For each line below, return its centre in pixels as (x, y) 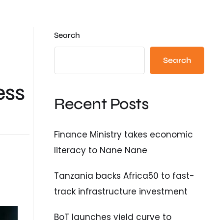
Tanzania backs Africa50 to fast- (124, 176)
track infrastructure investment (121, 191)
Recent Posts (101, 104)
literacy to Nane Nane (101, 150)
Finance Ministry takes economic (124, 134)
